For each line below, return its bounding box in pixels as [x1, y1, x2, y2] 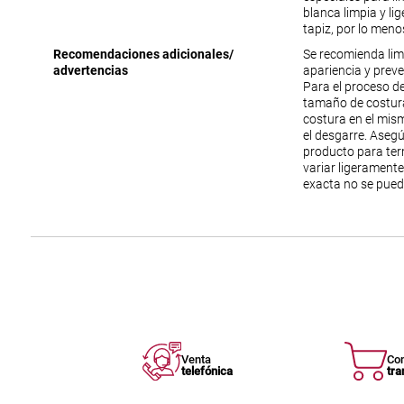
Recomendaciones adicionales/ [52, 47, 234, 62]
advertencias [52, 63, 128, 78]
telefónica [181, 364, 234, 379]
